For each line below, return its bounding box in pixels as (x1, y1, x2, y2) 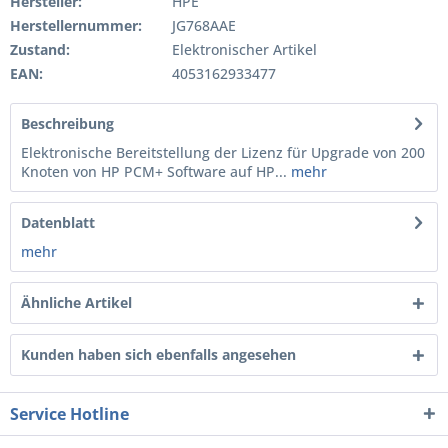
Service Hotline (10, 403, 129, 425)
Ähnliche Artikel (21, 293, 132, 312)
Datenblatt (21, 213, 95, 232)
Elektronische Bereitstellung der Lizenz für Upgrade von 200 (21, 143, 425, 162)
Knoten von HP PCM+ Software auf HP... (21, 162, 287, 181)
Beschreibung (21, 114, 114, 133)
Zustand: (10, 40, 70, 59)
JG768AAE (167, 16, 236, 35)
